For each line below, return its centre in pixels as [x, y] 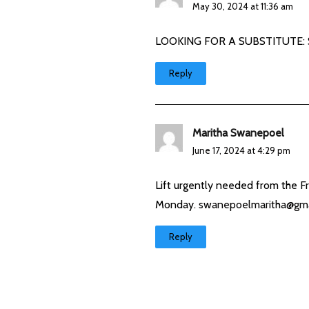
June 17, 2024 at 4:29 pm [242, 150]
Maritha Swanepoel [239, 132]
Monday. [177, 204]
